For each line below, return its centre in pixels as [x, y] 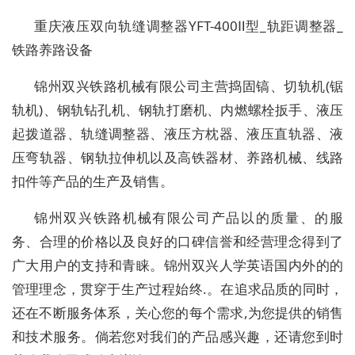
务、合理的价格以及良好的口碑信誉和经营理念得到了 [177, 241]
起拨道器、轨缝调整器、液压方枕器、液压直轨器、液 [177, 134]
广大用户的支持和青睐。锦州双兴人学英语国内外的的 [177, 265]
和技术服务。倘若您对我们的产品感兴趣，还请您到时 [177, 336]
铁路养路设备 [52, 50]
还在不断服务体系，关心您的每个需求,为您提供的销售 [177, 313]
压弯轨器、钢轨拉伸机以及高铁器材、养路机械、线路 [177, 157]
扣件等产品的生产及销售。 [93, 181]
